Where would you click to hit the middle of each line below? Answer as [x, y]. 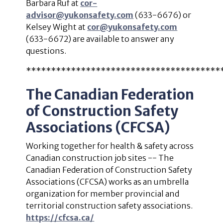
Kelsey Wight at [57, 27]
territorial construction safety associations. [110, 205]
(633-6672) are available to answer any [100, 39]
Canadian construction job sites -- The [100, 158]
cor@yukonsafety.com [132, 27]
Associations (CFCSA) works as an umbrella [108, 181]
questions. [47, 51]
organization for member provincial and [103, 193]
